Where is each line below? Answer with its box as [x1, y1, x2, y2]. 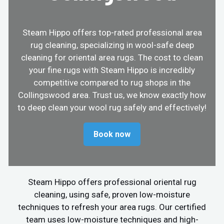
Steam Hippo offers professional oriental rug [27, 176, 196, 187]
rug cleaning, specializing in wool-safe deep [30, 39, 194, 50]
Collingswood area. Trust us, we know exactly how [18, 89, 206, 100]
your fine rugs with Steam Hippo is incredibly [29, 64, 195, 75]
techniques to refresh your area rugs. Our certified [18, 201, 206, 212]
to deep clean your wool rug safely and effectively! [17, 102, 206, 112]
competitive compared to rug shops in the [33, 77, 190, 87]
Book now [93, 129, 130, 139]
